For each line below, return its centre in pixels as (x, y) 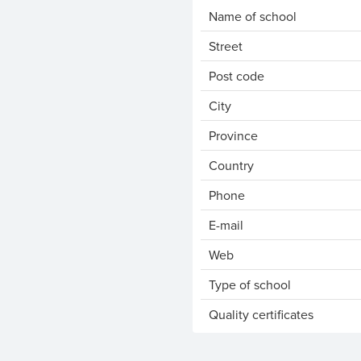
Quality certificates (261, 314)
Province (233, 135)
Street (226, 46)
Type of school (250, 284)
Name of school (253, 16)
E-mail (226, 225)
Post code (237, 76)
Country (231, 165)
